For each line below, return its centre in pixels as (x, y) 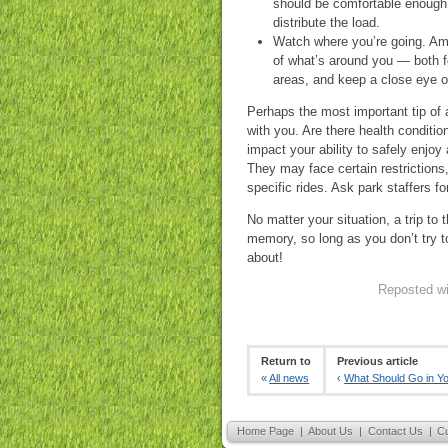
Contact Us (395, 430)
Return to (286, 361)
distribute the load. (326, 22)
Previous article (378, 361)
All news (289, 378)
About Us (331, 430)
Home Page (265, 430)
